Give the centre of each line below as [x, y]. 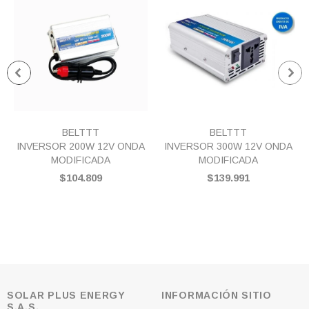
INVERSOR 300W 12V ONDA [228, 146]
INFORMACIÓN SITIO [217, 295]
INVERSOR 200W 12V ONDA [81, 146]
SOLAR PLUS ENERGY [66, 295]
